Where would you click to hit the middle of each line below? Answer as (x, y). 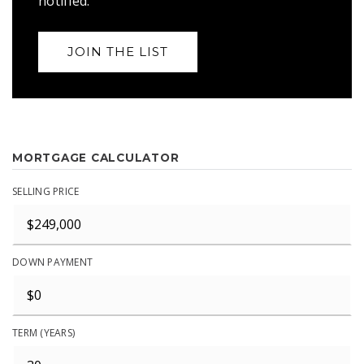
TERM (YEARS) (43, 333)
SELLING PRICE (46, 191)
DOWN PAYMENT (52, 262)
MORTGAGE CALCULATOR (96, 158)
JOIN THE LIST (118, 52)
